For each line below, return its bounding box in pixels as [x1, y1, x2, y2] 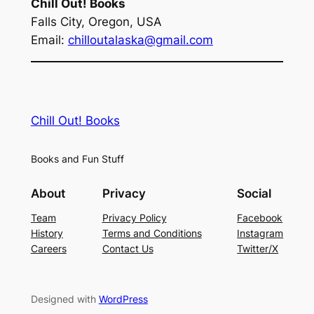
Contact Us [102, 243, 153, 255]
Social [237, 186, 272, 201]
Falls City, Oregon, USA [30, 15, 162, 29]
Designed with [30, 293, 99, 306]
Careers [30, 243, 67, 255]
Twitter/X [237, 243, 279, 255]
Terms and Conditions [102, 227, 202, 240]
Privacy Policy [102, 212, 167, 224]
